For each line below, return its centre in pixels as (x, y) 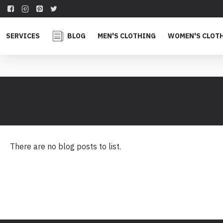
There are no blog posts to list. (65, 146)
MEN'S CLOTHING (127, 36)
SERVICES (23, 36)
